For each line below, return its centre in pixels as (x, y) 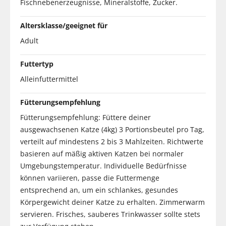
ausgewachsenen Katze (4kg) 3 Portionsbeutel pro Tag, (112, 129)
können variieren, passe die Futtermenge (90, 178)
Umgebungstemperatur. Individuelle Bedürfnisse (103, 165)
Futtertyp (37, 64)
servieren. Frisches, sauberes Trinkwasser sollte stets (110, 214)
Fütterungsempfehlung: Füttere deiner (86, 117)
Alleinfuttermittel (49, 79)
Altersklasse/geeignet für (64, 25)
